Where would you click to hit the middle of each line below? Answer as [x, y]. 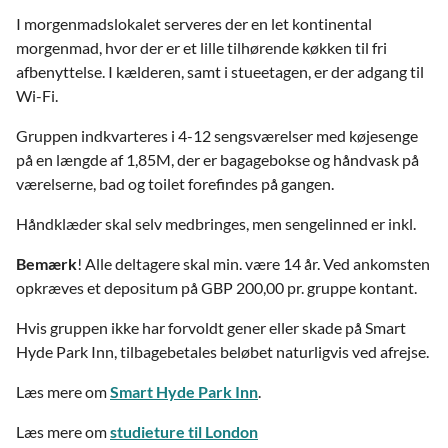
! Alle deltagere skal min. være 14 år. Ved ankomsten [253, 263]
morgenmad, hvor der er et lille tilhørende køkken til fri [201, 47]
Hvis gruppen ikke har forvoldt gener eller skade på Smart [211, 327]
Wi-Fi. [37, 95]
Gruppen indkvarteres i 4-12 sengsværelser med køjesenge [217, 135]
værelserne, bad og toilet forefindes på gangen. [175, 183]
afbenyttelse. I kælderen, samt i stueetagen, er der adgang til [220, 71]
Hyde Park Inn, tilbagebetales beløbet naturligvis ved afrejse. [222, 351]
